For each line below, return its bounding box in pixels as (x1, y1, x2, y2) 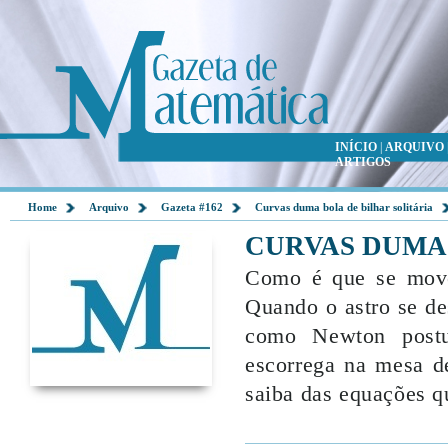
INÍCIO (335, 140, 377, 154)
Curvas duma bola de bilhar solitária (255, 201, 433, 213)
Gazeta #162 (161, 201, 223, 213)
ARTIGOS (335, 155, 391, 169)
